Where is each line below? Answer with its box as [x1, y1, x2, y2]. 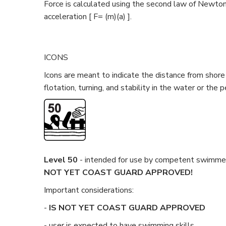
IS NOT [49, 202, 79, 213]
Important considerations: [44, 185, 134, 196]
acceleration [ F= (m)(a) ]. [44, 11, 132, 22]
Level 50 [44, 154, 78, 165]
